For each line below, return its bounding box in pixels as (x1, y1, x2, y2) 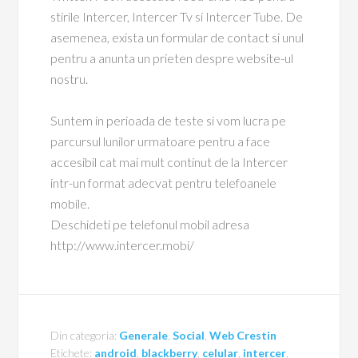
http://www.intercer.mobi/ (50, 237, 195, 253)
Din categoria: (50, 328, 120, 342)
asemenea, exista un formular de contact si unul (50, 30, 304, 45)
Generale (119, 328, 169, 342)
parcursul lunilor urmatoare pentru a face (50, 133, 271, 149)
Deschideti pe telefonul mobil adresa (50, 217, 250, 232)
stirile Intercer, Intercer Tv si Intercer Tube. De (50, 9, 304, 24)
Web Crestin (209, 328, 277, 342)
